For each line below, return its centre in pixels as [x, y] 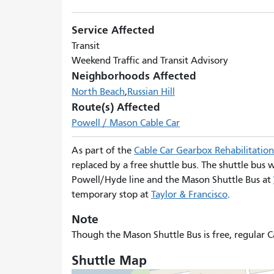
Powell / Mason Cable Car [126, 123]
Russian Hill [151, 92]
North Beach [98, 92]
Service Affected [113, 30]
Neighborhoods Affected [134, 76]
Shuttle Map [109, 261]
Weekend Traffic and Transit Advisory [150, 61]
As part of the [103, 150]
